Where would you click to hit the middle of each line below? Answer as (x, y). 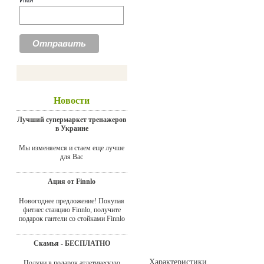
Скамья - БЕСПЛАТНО (72, 243)
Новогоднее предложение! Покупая (72, 201)
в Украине (72, 128)
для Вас (72, 156)
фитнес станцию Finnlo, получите (72, 209)
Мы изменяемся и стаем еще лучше (72, 148)
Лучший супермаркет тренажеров (72, 119)
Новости (72, 100)
